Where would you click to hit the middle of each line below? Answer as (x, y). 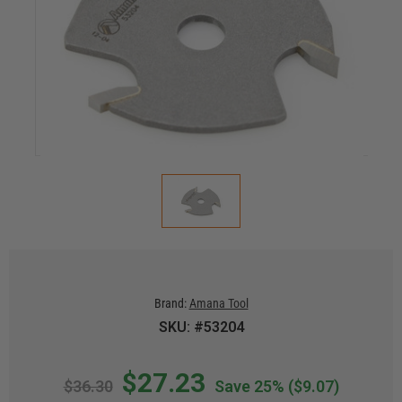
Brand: (170, 303)
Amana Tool (218, 303)
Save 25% (249, 386)
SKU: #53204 (201, 327)
